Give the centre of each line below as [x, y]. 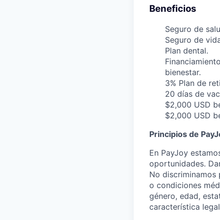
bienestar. [183, 72]
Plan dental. [187, 50]
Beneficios [173, 8]
